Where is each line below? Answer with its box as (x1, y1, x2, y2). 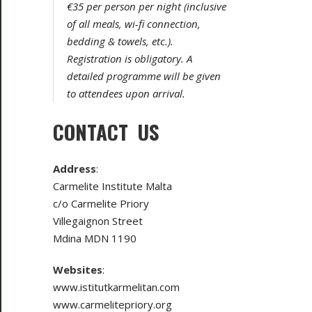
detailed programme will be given (67, 68, 221, 83)
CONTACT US (53, 116, 159, 146)
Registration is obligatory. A (67, 51, 192, 65)
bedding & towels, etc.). (67, 33, 173, 48)
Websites (53, 262, 102, 276)
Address (53, 161, 96, 175)
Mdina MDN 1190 (53, 231, 136, 245)
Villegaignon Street (53, 213, 143, 228)
